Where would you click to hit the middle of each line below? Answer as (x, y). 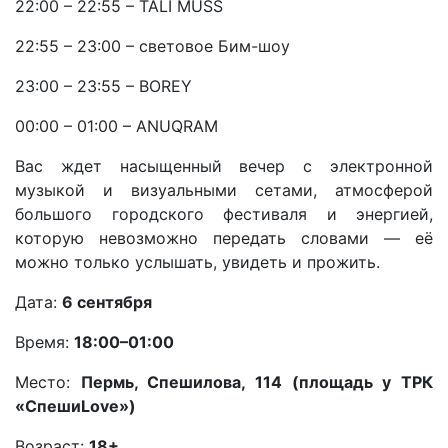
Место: (48, 382)
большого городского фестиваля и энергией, (224, 214)
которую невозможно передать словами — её (224, 238)
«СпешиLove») (75, 406)
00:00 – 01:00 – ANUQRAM (116, 126)
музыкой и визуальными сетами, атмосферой (224, 190)
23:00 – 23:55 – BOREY (103, 86)
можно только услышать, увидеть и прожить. (197, 262)
